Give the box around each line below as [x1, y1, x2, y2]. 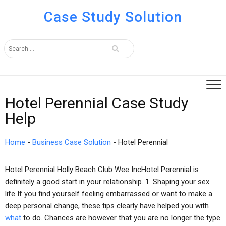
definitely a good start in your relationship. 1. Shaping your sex [5, 177, 209, 186]
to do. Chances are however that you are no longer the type [21, 213, 220, 222]
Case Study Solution [43, 9, 182, 25]
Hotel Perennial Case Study [5, 94, 188, 112]
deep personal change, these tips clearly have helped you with [5, 201, 209, 210]
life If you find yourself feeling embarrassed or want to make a [5, 189, 212, 198]
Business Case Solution [32, 138, 111, 147]
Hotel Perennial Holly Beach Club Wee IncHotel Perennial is [5, 165, 199, 174]
